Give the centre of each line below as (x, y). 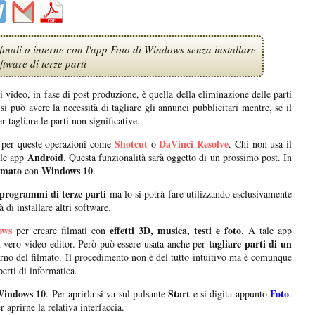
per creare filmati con (61, 231)
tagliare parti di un (251, 244)
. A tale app (266, 231)
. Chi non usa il (260, 144)
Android (45, 157)
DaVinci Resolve (194, 144)
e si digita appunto (232, 294)
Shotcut (131, 144)
